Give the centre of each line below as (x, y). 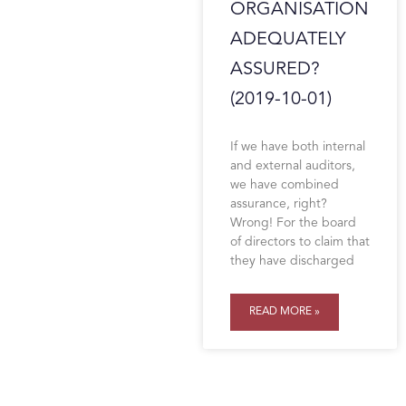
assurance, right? (279, 204)
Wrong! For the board (293, 223)
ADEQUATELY (288, 40)
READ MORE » (285, 312)
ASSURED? (275, 70)
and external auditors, (293, 166)
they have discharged (292, 261)
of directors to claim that (300, 242)
